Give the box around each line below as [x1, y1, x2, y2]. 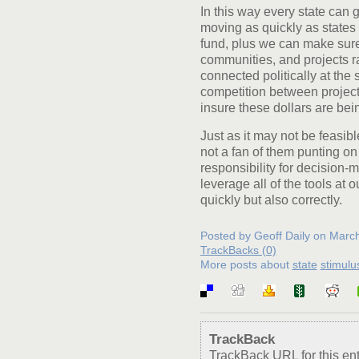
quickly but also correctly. [200, 193, 342, 207]
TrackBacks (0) [200, 244, 276, 256]
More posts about [200, 258, 292, 271]
